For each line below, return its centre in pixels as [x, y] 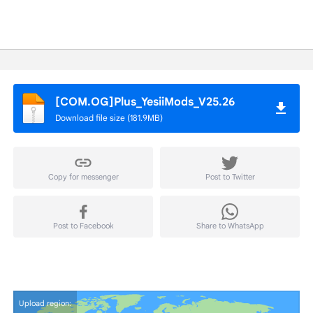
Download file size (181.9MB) [109, 118]
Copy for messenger [83, 177]
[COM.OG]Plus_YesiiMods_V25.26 [145, 102]
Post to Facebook [83, 226]
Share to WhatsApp [230, 226]
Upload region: [45, 303]
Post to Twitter [230, 177]
